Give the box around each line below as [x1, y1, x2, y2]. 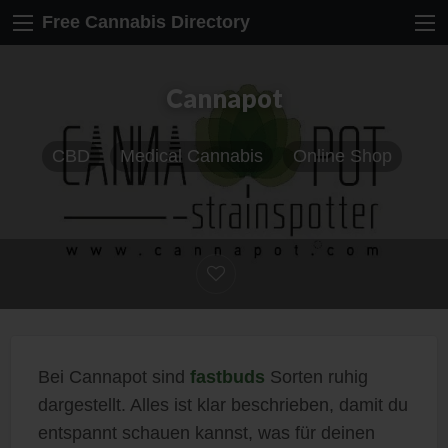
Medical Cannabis [119, 146, 263, 167]
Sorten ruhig [264, 366, 368, 387]
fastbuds [189, 366, 265, 387]
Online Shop [292, 146, 392, 167]
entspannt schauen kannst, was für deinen [37, 422, 375, 443]
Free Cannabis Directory [42, 12, 250, 33]
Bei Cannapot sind [37, 366, 190, 387]
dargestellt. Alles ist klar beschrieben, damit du [37, 394, 408, 415]
